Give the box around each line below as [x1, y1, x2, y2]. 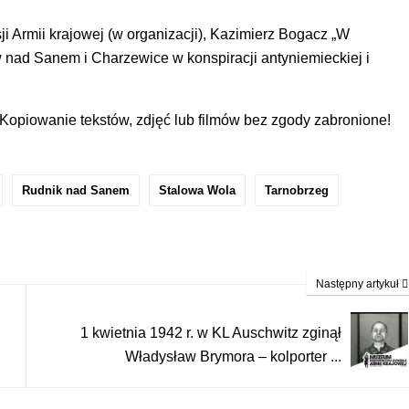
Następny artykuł [316, 277, 402, 290]
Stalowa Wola [159, 183, 236, 197]
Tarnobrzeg [265, 183, 329, 197]
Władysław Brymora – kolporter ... [124, 348, 341, 364]
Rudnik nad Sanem [22, 183, 130, 197]
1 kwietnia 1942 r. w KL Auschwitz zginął [79, 324, 341, 341]
